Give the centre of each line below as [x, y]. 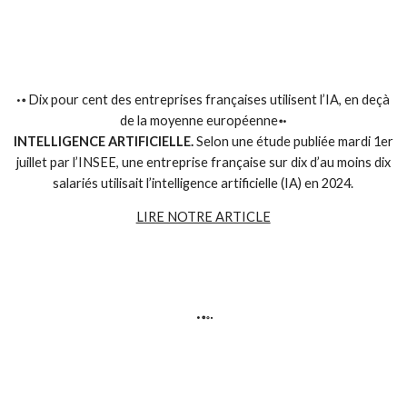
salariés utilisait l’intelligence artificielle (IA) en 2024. [203, 183]
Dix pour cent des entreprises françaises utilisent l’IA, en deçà [208, 99]
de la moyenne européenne [199, 120]
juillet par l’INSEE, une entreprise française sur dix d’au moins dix [203, 162]
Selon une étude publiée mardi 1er [293, 141]
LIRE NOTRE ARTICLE [203, 217]
